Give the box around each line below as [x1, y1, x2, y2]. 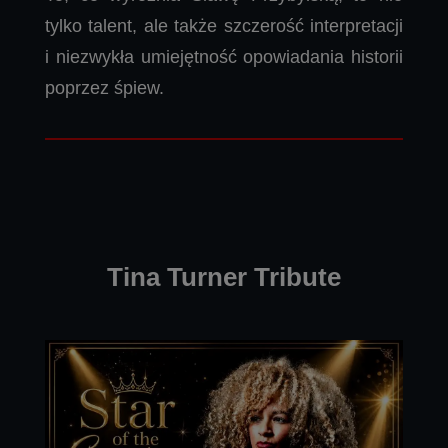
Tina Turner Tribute [107, 262, 341, 291]
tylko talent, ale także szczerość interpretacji [45, 15, 403, 36]
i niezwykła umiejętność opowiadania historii [45, 46, 403, 67]
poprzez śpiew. [45, 77, 164, 98]
